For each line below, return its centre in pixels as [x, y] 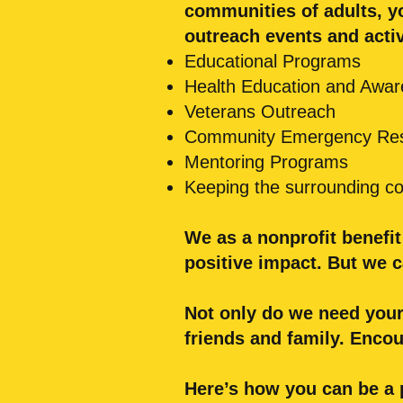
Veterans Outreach [260, 112]
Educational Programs [273, 61]
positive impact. [253, 263]
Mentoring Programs [269, 162]
